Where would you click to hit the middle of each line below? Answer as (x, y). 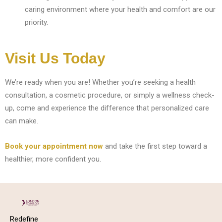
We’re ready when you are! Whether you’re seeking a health (100, 82)
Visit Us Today (55, 58)
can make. (22, 121)
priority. (36, 22)
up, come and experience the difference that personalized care (107, 108)
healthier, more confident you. (53, 159)
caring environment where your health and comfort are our (120, 9)
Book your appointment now (54, 146)
